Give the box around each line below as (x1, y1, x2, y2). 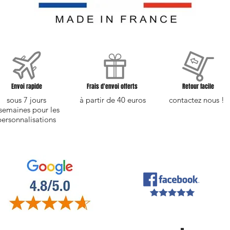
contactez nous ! (169, 95, 224, 105)
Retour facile (182, 82, 214, 91)
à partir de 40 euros (79, 95, 146, 105)
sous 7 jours (6, 95, 46, 105)
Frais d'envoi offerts (87, 82, 138, 91)
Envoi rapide (11, 82, 42, 91)
